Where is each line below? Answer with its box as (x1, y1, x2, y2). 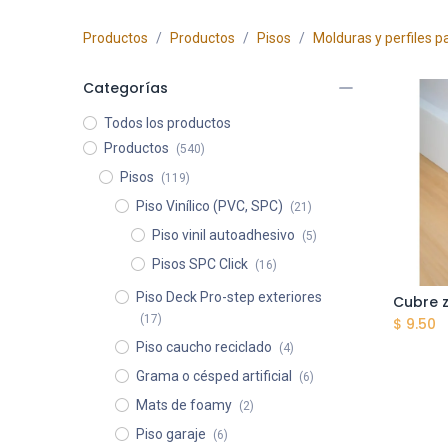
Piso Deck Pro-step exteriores (135, 289, 322, 305)
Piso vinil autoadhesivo (151, 227, 295, 243)
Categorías (82, 78, 168, 98)
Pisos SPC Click (151, 256, 248, 272)
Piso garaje (135, 426, 206, 442)
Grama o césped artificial (135, 368, 292, 384)
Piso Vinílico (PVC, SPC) (135, 198, 283, 214)
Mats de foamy (135, 397, 232, 413)
